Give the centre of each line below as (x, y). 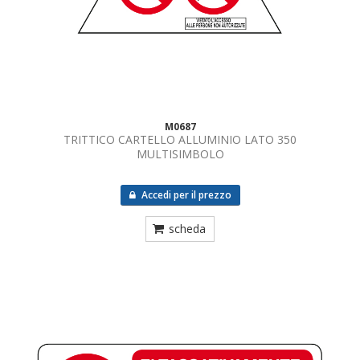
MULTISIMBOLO (180, 154)
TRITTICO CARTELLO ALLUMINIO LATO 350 (180, 139)
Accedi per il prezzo (185, 195)
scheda (187, 229)
